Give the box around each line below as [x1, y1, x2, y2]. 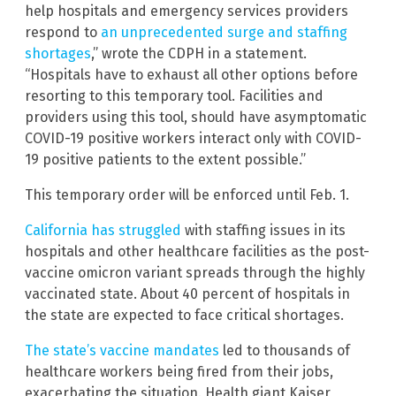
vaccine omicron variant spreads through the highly [25, 263, 365, 281]
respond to [25, 23, 101, 41]
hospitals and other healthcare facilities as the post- [25, 242, 369, 260]
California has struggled [25, 221, 185, 239]
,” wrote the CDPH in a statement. [91, 44, 307, 62]
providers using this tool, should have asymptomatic [25, 108, 367, 126]
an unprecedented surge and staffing [101, 23, 347, 41]
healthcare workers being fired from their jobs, [25, 362, 333, 380]
